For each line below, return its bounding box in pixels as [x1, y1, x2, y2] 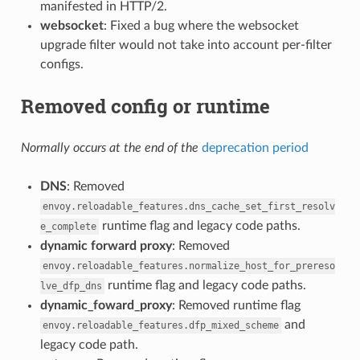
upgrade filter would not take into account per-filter [39, 38, 332, 51]
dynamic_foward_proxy [39, 298, 172, 312]
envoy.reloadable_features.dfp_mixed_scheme [42, 319, 279, 331]
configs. [39, 57, 84, 71]
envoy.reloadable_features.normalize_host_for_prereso [42, 260, 335, 272]
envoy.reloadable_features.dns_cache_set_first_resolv [42, 200, 335, 212]
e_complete [39, 220, 96, 232]
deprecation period [201, 141, 309, 154]
